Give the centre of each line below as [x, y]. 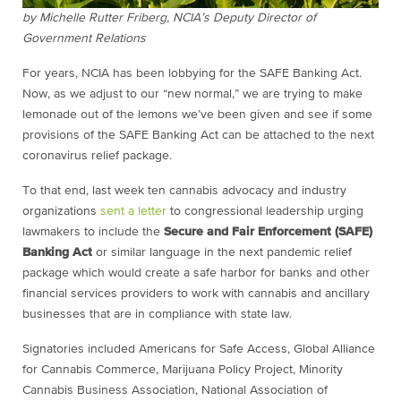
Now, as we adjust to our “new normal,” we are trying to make [192, 94]
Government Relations [84, 39]
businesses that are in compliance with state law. [159, 315]
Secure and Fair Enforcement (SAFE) [268, 232]
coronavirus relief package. [97, 156]
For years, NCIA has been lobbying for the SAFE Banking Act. [192, 74]
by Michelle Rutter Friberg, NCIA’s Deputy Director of [169, 18]
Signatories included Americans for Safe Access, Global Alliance [199, 350]
